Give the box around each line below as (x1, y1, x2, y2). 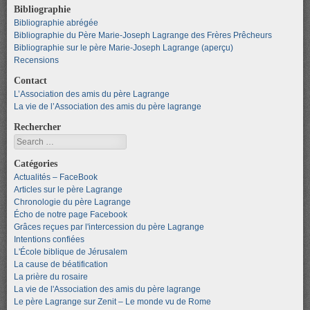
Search (14, 135, 41, 145)
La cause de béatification (14, 259, 108, 269)
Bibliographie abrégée (14, 17, 98, 28)
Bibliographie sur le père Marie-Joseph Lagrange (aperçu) (14, 42, 233, 53)
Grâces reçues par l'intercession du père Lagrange (14, 221, 204, 232)
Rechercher (14, 120, 61, 132)
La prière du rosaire (14, 271, 88, 282)
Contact (14, 74, 47, 86)
